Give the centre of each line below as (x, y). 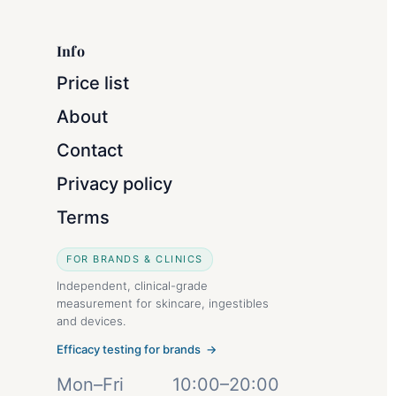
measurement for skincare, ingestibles (163, 303)
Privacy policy (114, 183)
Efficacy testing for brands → (137, 349)
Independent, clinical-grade (132, 285)
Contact (90, 150)
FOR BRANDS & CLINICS (135, 259)
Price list (93, 83)
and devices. (91, 320)
